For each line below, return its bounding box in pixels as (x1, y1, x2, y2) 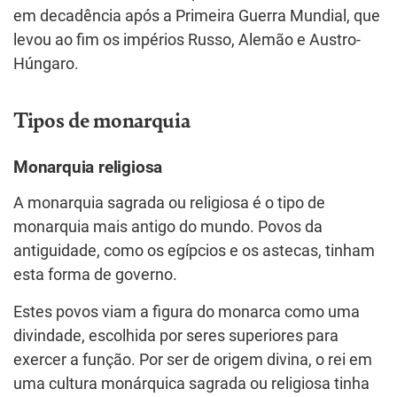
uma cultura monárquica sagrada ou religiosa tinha (13, 374, 370, 393)
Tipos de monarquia (13, 103, 191, 134)
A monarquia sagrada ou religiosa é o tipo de (13, 193, 325, 212)
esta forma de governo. (13, 265, 177, 284)
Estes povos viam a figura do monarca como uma (13, 302, 360, 321)
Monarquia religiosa (13, 156, 163, 177)
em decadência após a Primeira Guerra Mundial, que (13, 6, 380, 25)
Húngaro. (13, 54, 79, 73)
